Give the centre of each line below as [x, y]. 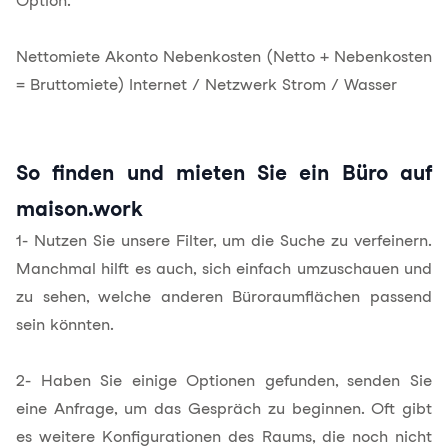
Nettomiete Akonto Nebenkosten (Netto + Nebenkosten [224, 56]
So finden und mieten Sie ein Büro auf [224, 172]
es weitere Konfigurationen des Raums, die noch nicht [224, 436]
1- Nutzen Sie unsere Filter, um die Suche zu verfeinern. [224, 240]
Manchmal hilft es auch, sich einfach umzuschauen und [224, 268]
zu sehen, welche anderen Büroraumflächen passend [224, 296]
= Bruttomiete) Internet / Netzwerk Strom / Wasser [206, 84]
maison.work [79, 208]
